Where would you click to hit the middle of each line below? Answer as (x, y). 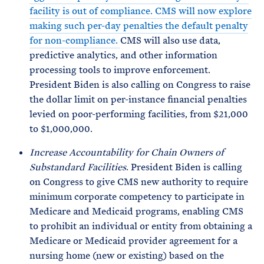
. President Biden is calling (184, 167)
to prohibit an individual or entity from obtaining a (141, 226)
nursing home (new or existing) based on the (127, 255)
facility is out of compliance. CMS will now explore (141, 11)
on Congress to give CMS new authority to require (139, 182)
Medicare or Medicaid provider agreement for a (133, 241)
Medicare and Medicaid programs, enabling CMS (136, 211)
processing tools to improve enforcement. (120, 70)
